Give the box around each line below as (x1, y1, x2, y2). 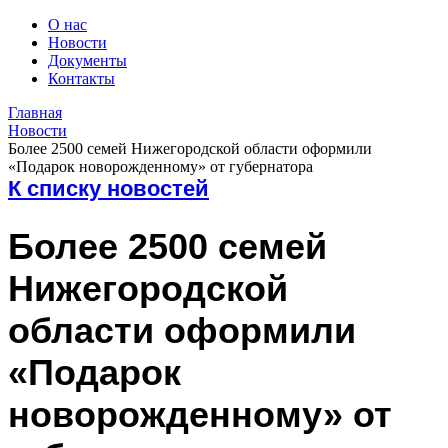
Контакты (48, 70, 115, 87)
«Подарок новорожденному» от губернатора (8, 158, 313, 175)
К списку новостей (8, 176, 209, 201)
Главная (8, 104, 62, 121)
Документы (48, 52, 127, 69)
